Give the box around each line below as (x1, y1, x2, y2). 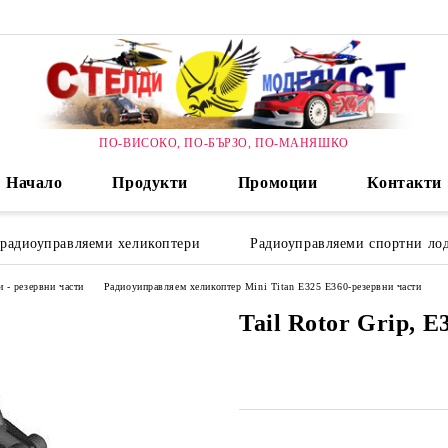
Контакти (367, 174, 442, 191)
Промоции (237, 174, 318, 191)
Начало (6, 174, 63, 191)
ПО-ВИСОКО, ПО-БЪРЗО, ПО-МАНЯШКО (99, 135, 349, 150)
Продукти (112, 174, 188, 191)
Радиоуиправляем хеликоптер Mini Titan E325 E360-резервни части (103, 280, 422, 292)
